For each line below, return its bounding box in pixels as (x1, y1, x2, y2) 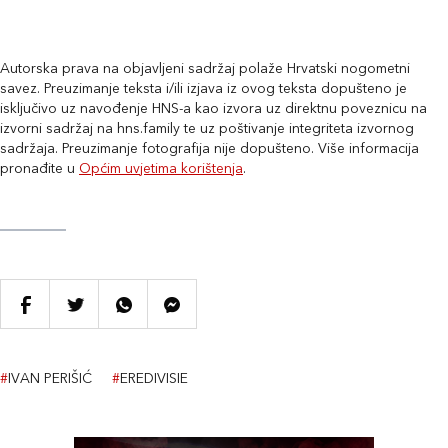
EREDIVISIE (120, 372, 188, 387)
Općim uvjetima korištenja (79, 162, 243, 177)
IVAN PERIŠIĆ (8, 372, 92, 387)
